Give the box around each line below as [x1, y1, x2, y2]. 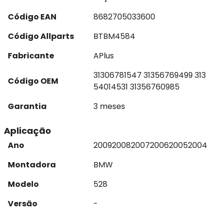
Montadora [8, 159, 56, 170]
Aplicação [4, 125, 51, 137]
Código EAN [8, 11, 56, 22]
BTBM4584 [93, 31, 135, 42]
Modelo [8, 179, 39, 190]
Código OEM [8, 75, 58, 87]
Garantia [8, 101, 47, 112]
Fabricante [8, 50, 54, 61]
